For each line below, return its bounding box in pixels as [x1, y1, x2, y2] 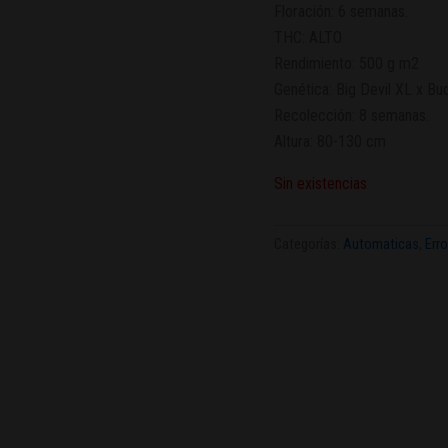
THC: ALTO [273, 27, 342, 47]
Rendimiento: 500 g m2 [273, 53, 419, 73]
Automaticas [342, 235, 419, 253]
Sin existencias [273, 173, 367, 193]
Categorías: [273, 235, 343, 253]
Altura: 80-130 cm [273, 131, 386, 151]
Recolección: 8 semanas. [273, 105, 429, 125]
